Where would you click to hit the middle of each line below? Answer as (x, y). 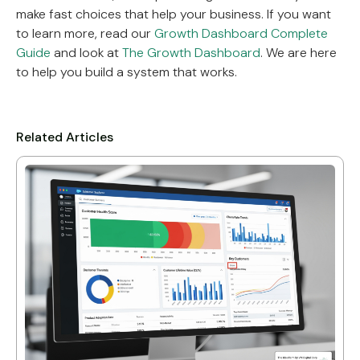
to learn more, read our (85, 33)
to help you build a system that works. (127, 72)
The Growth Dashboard (191, 52)
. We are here (299, 52)
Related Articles (65, 137)
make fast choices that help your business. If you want (174, 14)
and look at (86, 52)
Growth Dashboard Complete (241, 33)
